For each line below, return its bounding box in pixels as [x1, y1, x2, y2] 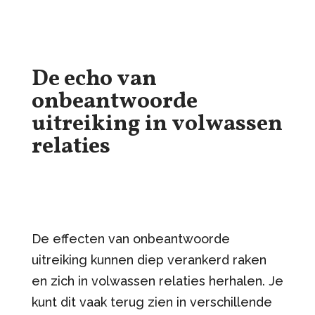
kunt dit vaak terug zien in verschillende [31, 294, 272, 309]
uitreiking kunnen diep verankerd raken [31, 252, 266, 267]
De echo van [31, 63, 157, 95]
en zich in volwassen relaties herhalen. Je [31, 273, 283, 288]
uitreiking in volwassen [31, 108, 283, 140]
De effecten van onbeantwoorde [31, 231, 230, 246]
